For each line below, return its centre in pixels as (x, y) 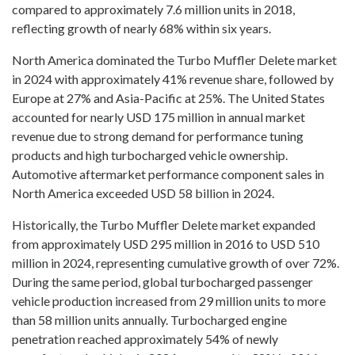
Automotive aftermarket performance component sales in (168, 174)
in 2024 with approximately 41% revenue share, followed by (173, 79)
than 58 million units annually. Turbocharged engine (149, 320)
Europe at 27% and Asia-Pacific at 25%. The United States (168, 98)
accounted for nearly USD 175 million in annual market (158, 117)
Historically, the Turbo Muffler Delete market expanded (164, 225)
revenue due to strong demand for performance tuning (158, 136)
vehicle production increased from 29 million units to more (169, 301)
